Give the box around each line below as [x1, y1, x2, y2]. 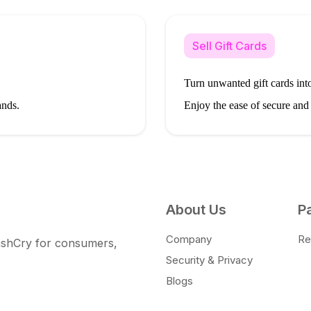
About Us [166, 201, 226, 218]
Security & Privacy [166, 253, 253, 267]
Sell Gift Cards [192, 38, 267, 53]
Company [166, 232, 212, 246]
